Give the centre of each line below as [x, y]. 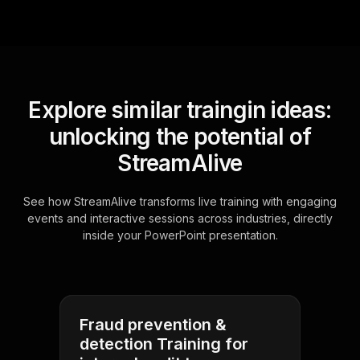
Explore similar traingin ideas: [180, 110]
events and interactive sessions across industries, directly [180, 219]
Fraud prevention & [153, 325]
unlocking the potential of [180, 137]
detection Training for [164, 344]
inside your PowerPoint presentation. [180, 235]
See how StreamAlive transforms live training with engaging [180, 202]
